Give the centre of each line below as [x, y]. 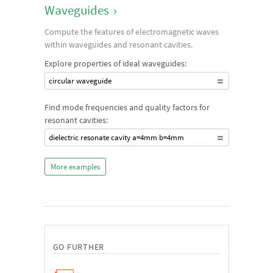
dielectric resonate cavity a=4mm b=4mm [116, 137]
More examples [75, 167]
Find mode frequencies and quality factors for [127, 107]
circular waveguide [80, 81]
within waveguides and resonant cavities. [118, 44]
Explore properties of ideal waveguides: [115, 63]
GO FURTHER [78, 247]
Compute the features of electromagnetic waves [131, 32]
